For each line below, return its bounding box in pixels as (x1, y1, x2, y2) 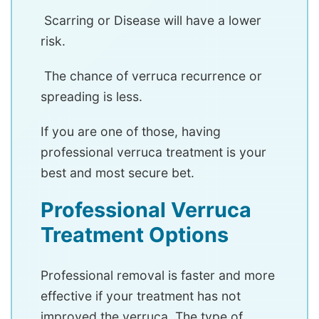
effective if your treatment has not (41, 288, 241, 304)
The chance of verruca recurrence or (41, 68, 262, 84)
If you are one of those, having (41, 124, 221, 140)
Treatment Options (41, 222, 234, 248)
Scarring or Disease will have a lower (41, 13, 261, 28)
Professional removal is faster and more (41, 268, 275, 283)
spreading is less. (41, 89, 142, 105)
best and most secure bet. (41, 165, 194, 181)
